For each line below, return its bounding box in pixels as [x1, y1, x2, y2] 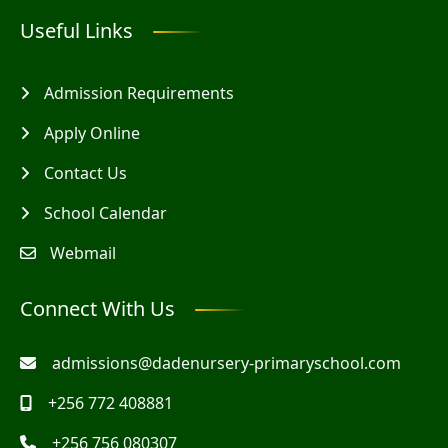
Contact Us [44, 162, 127, 184]
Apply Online [44, 122, 140, 144]
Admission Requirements [44, 82, 234, 104]
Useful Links [20, 17, 133, 44]
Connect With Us [20, 295, 175, 322]
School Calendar [44, 202, 167, 224]
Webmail [50, 242, 116, 264]
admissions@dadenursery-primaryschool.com [52, 352, 401, 374]
